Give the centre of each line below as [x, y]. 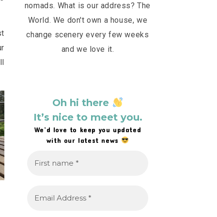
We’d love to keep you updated [88, 129]
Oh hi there [82, 102]
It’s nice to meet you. [88, 117]
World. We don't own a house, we [88, 20]
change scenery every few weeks [88, 34]
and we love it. [88, 49]
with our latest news [84, 140]
